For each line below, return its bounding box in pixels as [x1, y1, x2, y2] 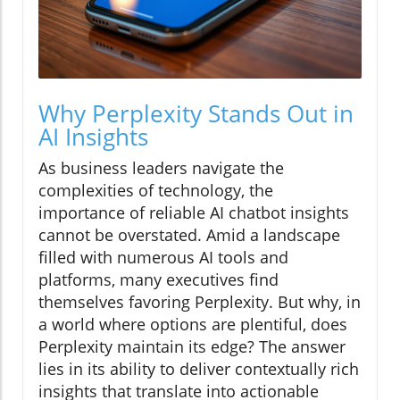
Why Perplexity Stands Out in [38, 97, 354, 130]
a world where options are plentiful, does [38, 313, 347, 336]
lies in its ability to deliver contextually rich [38, 358, 359, 380]
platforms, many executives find [38, 269, 279, 291]
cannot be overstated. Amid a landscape [38, 224, 340, 246]
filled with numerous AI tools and [38, 246, 288, 269]
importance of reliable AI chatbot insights [38, 202, 349, 224]
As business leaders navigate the [38, 157, 284, 179]
